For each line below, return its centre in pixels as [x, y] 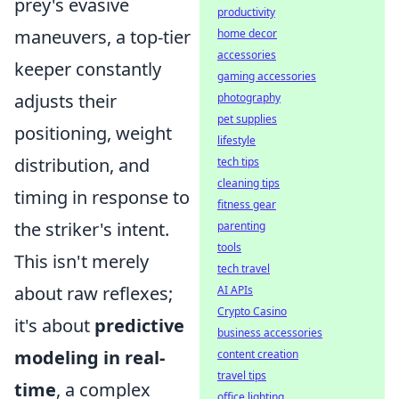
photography [249, 98]
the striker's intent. [92, 229]
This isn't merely [81, 261]
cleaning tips [248, 183]
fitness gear [247, 204]
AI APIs [235, 290]
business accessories [270, 333]
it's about [54, 326]
